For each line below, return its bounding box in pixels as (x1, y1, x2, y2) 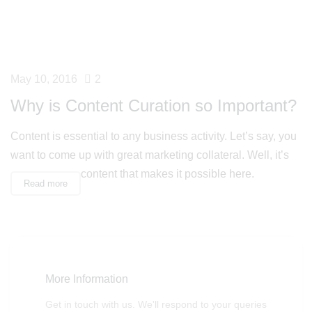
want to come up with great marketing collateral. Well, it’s (10, 149, 289, 162)
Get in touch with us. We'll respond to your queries (45, 299, 267, 311)
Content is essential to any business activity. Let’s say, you (10, 130, 297, 143)
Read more (24, 178, 68, 189)
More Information (45, 273, 128, 286)
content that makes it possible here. (81, 168, 254, 180)
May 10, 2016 (10, 73, 77, 86)
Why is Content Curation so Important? (10, 96, 297, 116)
